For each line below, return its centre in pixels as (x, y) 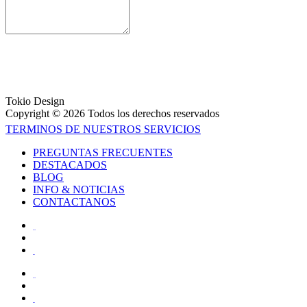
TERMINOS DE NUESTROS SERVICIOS (103, 129)
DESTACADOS (70, 164)
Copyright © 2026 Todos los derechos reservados (112, 113)
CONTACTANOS (74, 201)
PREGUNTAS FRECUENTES (103, 152)
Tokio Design (35, 101)
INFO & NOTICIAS (79, 189)
